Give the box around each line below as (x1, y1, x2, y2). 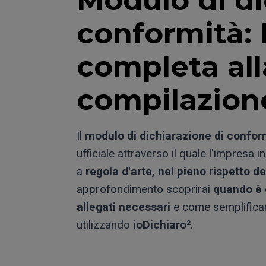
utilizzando (77, 217, 133, 232)
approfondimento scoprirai (77, 182, 213, 196)
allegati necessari (77, 199, 170, 214)
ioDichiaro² (133, 217, 191, 232)
